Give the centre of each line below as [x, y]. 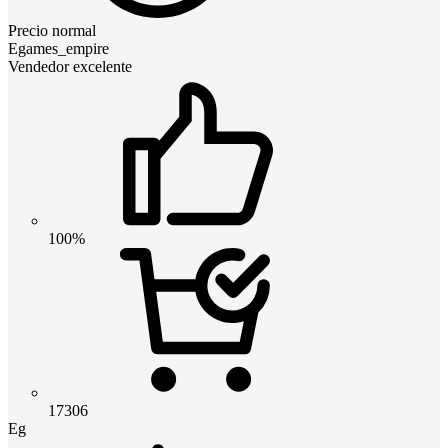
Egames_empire [58, 48]
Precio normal [52, 30]
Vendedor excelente [70, 66]
